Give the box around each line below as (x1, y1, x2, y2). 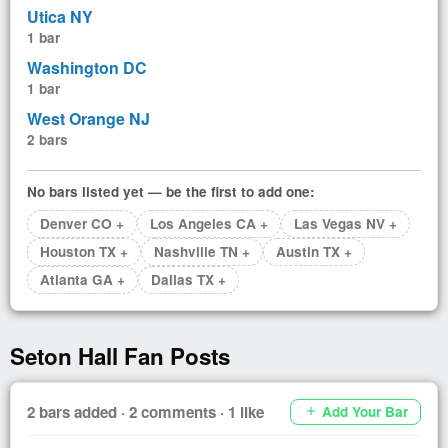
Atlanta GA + (40, 269, 125, 289)
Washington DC (27, 55, 147, 79)
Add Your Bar (321, 402, 408, 422)
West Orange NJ (27, 106, 150, 130)
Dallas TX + (151, 269, 226, 289)
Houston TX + (40, 241, 128, 261)
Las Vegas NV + (294, 213, 397, 233)
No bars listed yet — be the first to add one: (27, 181, 315, 201)
